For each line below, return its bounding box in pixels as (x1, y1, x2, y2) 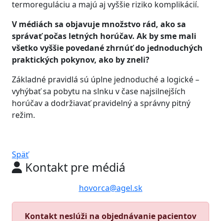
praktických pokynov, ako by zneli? (12, 54, 149, 65)
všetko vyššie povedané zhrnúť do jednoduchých (12, 42, 203, 53)
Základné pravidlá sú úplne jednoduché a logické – (12, 74, 199, 85)
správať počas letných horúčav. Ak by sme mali (12, 31, 196, 41)
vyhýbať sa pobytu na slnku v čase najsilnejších (12, 86, 185, 97)
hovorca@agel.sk (78, 183, 143, 193)
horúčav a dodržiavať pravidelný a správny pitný (12, 98, 190, 109)
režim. (12, 110, 35, 120)
